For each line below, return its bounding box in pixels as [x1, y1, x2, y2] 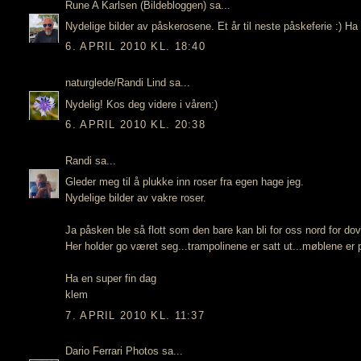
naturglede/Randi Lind [65, 77, 167, 89]
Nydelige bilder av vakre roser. [65, 192, 207, 205]
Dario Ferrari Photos [65, 345, 160, 358]
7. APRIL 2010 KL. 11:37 [65, 309, 205, 322]
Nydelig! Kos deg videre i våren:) [65, 98, 218, 110]
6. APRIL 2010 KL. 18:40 [65, 40, 206, 53]
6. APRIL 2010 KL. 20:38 [65, 118, 206, 131]
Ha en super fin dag [65, 272, 157, 285]
